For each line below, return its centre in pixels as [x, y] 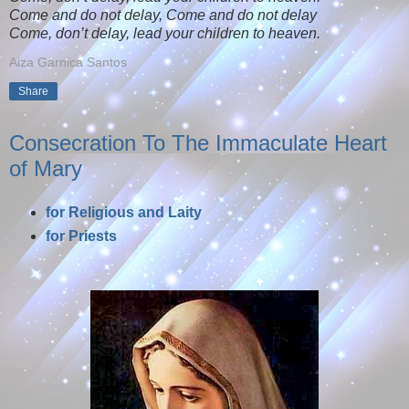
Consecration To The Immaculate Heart [198, 142]
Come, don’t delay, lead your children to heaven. [165, 33]
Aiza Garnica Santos [68, 62]
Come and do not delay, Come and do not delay [163, 15]
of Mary [46, 168]
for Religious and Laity [123, 213]
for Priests [81, 236]
